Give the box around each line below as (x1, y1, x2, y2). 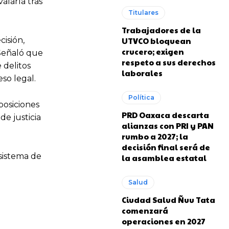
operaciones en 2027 (122, 216, 206, 226)
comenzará (122, 205, 169, 216)
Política (128, 94, 155, 101)
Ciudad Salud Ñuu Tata (122, 194, 216, 205)
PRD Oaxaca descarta (122, 109, 210, 120)
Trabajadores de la (122, 25, 201, 35)
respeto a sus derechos (122, 57, 216, 67)
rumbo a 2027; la (122, 131, 189, 142)
